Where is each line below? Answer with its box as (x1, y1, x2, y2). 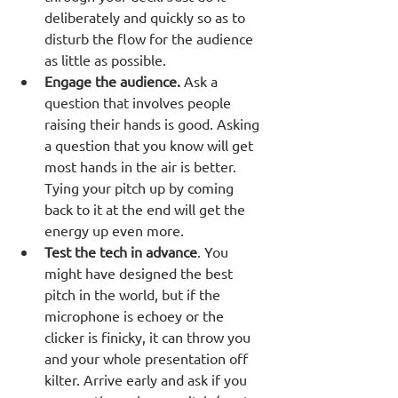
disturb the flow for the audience (44, 28, 257, 47)
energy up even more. (44, 220, 184, 239)
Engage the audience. (44, 71, 180, 90)
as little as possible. (44, 50, 170, 68)
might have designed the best (44, 263, 236, 282)
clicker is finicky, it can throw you (44, 327, 254, 346)
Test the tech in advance (44, 242, 197, 260)
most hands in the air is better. (44, 156, 240, 175)
